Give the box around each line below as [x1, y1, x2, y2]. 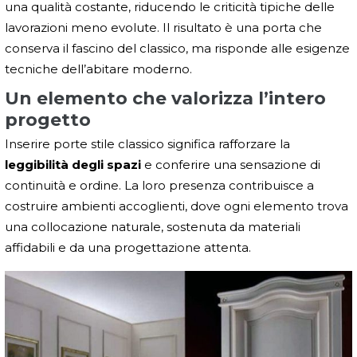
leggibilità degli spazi [5, 156, 141, 172]
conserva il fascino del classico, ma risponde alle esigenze [5, 40, 350, 56]
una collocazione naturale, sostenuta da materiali [5, 218, 300, 234]
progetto [5, 108, 91, 131]
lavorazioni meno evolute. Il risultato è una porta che [5, 19, 322, 35]
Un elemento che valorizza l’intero [5, 87, 326, 109]
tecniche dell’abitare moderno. [5, 61, 192, 76]
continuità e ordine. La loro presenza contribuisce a [5, 177, 314, 193]
